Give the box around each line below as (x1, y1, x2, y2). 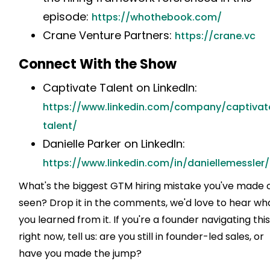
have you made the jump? (19, 246, 142, 260)
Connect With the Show (19, 54, 177, 74)
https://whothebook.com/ (92, 10, 222, 24)
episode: (43, 8, 92, 24)
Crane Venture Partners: (43, 27, 175, 43)
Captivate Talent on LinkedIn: (43, 80, 198, 95)
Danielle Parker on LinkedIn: (43, 136, 186, 151)
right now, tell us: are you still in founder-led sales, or (19, 229, 265, 243)
